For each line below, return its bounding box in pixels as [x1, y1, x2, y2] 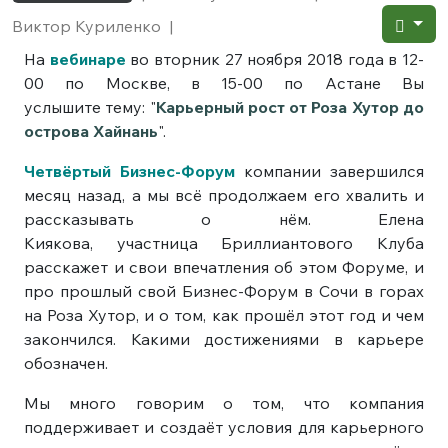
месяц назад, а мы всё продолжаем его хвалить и [24, 184, 424, 205]
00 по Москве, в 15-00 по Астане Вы [24, 72, 424, 93]
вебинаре [49, 48, 126, 69]
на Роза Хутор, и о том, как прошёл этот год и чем [24, 304, 424, 325]
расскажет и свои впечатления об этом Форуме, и [24, 256, 424, 277]
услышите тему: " [24, 96, 156, 117]
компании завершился [235, 160, 424, 181]
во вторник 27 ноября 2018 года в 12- [125, 48, 425, 69]
